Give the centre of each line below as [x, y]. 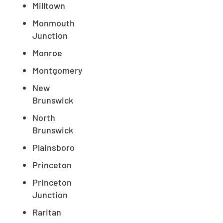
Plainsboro [54, 147]
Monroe [47, 53]
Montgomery [57, 70]
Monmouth [54, 23]
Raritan [47, 212]
